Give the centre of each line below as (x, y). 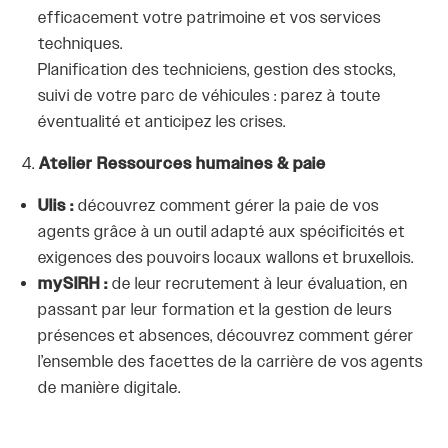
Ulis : (58, 207)
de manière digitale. (110, 389)
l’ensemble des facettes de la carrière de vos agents (231, 363)
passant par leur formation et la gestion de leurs (215, 311)
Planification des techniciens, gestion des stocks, (217, 71)
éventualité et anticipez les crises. (162, 123)
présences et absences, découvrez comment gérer (226, 337)
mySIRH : (75, 285)
